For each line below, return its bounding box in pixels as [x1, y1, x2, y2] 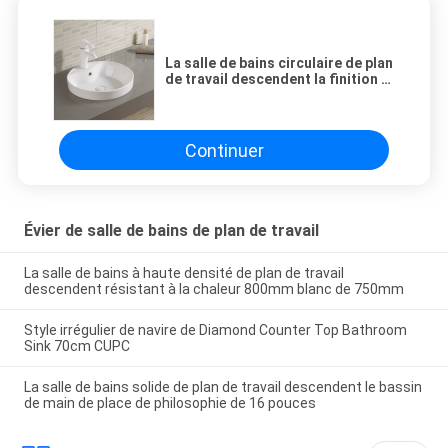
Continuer [184, 139, 264, 161]
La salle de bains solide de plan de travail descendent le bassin [23, 378, 422, 395]
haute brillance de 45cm [165, 87, 323, 104]
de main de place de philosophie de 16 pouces [23, 394, 316, 411]
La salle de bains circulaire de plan [165, 55, 393, 72]
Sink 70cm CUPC [23, 337, 130, 354]
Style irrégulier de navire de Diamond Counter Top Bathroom [23, 321, 407, 338]
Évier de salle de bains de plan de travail [23, 221, 319, 241]
